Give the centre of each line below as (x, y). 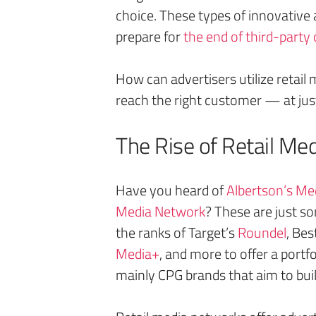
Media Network (160, 211)
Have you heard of (171, 190)
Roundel (262, 232)
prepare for (150, 36)
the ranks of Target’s (177, 232)
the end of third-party (247, 36)
